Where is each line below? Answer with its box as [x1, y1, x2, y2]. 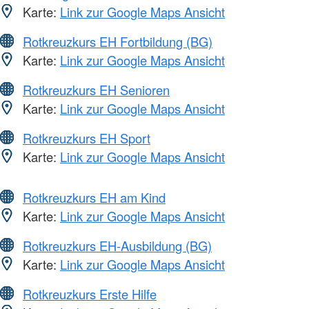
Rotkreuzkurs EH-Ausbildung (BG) [23, 236, 212, 255]
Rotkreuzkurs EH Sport [23, 128, 150, 147]
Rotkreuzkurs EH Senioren [23, 80, 170, 99]
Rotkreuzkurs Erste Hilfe [23, 284, 157, 303]
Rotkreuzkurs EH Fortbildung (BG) [23, 32, 212, 50]
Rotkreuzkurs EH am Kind [23, 188, 166, 206]
